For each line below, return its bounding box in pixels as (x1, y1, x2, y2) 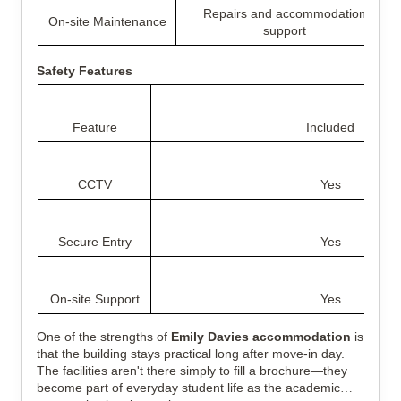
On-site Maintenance (47, 14, 166, 29)
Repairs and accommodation (203, 6, 366, 21)
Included (306, 120, 354, 134)
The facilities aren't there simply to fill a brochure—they (37, 363, 347, 378)
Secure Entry (57, 235, 132, 249)
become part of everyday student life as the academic (37, 380, 340, 395)
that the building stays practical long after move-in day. (37, 346, 345, 361)
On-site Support (49, 292, 140, 306)
